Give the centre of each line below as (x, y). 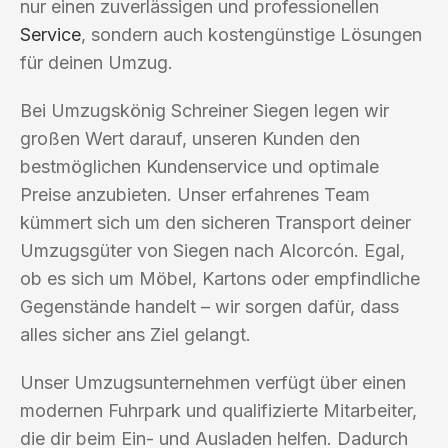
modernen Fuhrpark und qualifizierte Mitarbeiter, (218, 410)
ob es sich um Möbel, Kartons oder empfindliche (220, 278)
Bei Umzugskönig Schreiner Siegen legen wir (204, 110)
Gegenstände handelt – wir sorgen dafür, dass (209, 306)
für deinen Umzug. (96, 62)
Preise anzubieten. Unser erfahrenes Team (195, 194)
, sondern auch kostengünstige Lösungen (251, 34)
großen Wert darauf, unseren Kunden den (190, 138)
